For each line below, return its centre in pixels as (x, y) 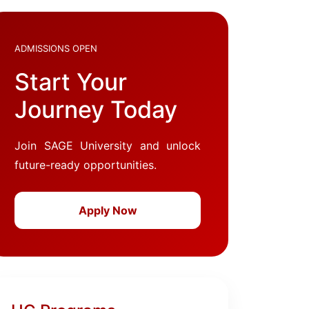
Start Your (71, 82)
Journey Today (96, 109)
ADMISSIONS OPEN (56, 48)
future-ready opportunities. (86, 165)
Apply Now (108, 210)
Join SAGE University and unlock (108, 146)
